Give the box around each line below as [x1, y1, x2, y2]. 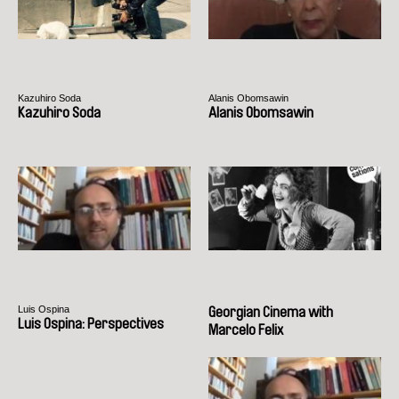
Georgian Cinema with [208, 304, 333, 320]
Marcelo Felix [208, 322, 283, 338]
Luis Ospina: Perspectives [18, 315, 164, 331]
